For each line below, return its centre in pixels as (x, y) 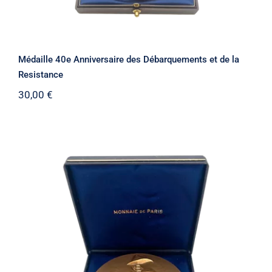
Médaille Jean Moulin (136, 255)
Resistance (40, 74)
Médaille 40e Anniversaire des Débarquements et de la (128, 59)
